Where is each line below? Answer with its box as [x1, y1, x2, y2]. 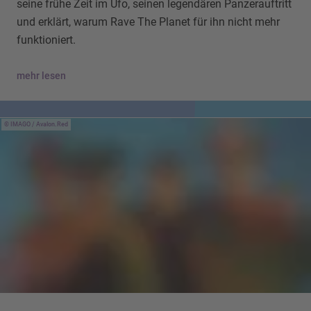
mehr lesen [17, 69, 66, 81]
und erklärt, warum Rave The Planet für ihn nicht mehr [17, 15, 280, 29]
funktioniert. [17, 33, 76, 47]
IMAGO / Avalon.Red [10, 121, 68, 128]
